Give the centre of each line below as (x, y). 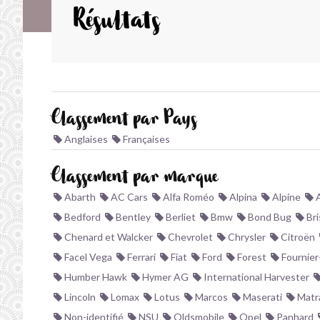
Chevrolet (189, 237)
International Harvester (255, 277)
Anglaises (85, 139)
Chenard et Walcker (107, 237)
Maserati (261, 297)
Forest (251, 257)
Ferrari (140, 257)
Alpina (242, 197)
